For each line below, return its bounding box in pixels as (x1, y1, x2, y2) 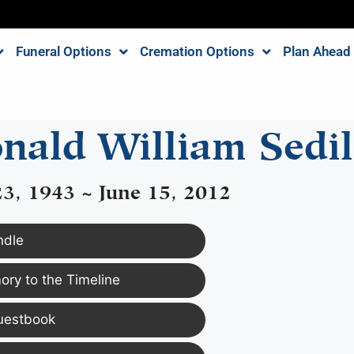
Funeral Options (15, 43, 111, 59)
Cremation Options (139, 43, 254, 59)
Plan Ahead (282, 43, 351, 59)
